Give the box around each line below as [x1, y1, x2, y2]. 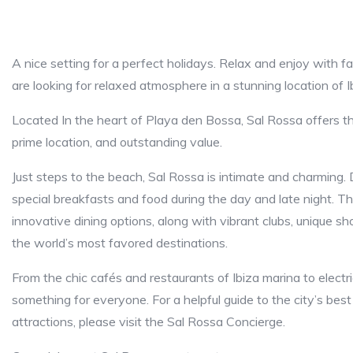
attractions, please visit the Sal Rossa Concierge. [12, 314, 285, 329]
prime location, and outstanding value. [12, 134, 222, 150]
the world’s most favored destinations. [12, 235, 228, 251]
